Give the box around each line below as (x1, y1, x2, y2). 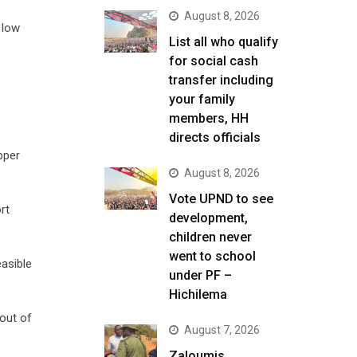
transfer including (169, 73, 273, 88)
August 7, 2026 (184, 324, 260, 336)
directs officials (169, 130, 261, 145)
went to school (169, 249, 256, 264)
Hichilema (169, 287, 227, 302)
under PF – (169, 268, 232, 283)
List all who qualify (169, 34, 278, 49)
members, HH (169, 111, 249, 126)
